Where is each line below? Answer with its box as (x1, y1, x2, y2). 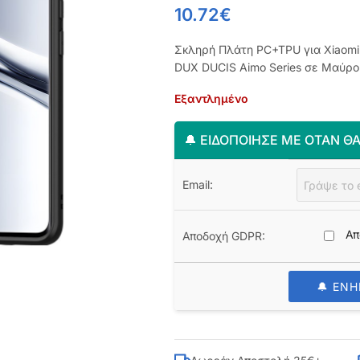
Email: (182, 178, 213, 191)
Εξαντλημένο (174, 92, 248, 105)
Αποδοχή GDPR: (182, 229, 265, 243)
